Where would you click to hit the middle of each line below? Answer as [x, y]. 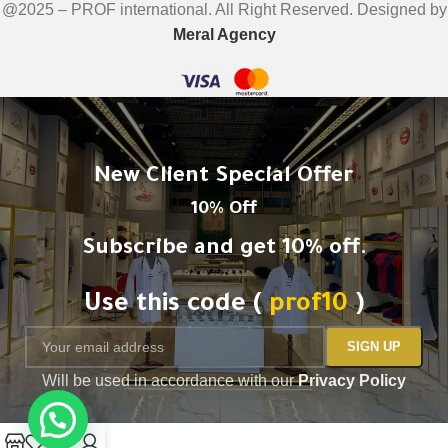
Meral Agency [224, 35]
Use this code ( [176, 306]
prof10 [312, 306]
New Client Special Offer [224, 178]
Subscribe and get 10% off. [224, 250]
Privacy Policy [352, 381]
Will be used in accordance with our [170, 381]
